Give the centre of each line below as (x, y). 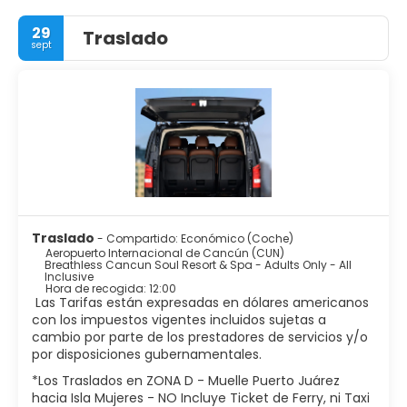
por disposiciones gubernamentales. (147, 354)
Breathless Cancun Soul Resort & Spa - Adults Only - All (198, 264)
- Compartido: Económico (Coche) (195, 238)
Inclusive (69, 276)
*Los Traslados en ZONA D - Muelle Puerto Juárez (186, 380)
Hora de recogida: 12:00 (111, 288)
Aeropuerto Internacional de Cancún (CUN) (165, 253)
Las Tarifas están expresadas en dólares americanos (200, 302)
